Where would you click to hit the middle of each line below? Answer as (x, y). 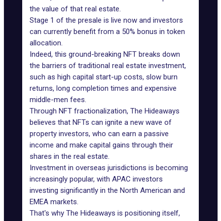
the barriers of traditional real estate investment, (108, 66)
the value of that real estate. (75, 9)
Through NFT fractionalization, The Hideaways (105, 111)
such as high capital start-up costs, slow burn (104, 77)
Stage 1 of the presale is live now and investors (106, 20)
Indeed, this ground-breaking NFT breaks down (105, 54)
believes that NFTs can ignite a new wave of (101, 122)
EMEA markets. (54, 202)
